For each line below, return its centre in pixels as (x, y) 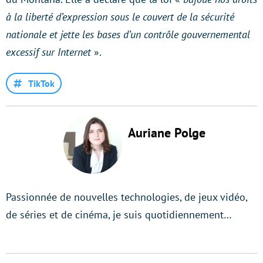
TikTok (41, 83)
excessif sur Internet (50, 52)
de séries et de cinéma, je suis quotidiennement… (119, 214)
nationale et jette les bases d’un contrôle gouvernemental (128, 34)
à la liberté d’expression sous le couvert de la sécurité (120, 16)
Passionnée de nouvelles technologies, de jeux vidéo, (127, 197)
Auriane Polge (167, 132)
